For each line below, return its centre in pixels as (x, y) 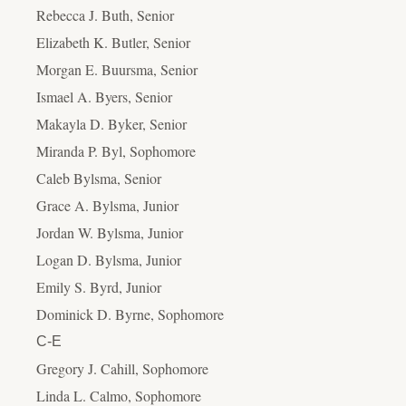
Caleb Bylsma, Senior (99, 178)
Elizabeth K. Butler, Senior (113, 42)
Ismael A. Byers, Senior (104, 96)
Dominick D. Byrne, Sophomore (130, 314)
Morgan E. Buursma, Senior (117, 69)
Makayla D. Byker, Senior (111, 123)
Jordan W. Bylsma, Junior (110, 232)
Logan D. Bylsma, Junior (109, 259)
